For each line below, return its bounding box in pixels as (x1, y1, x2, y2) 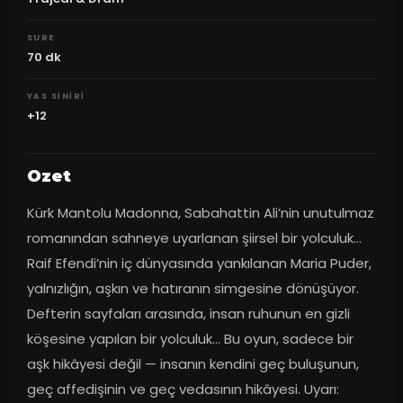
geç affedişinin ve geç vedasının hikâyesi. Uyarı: (26, 380, 339, 399)
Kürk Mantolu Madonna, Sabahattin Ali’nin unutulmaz (26, 203, 374, 223)
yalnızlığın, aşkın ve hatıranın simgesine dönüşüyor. (26, 279, 359, 299)
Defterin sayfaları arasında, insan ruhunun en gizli (26, 304, 350, 324)
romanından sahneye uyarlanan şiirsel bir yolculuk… (26, 228, 362, 248)
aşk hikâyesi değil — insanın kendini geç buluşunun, (26, 354, 359, 374)
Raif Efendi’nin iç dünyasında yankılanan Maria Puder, (26, 254, 372, 273)
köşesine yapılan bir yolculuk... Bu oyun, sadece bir (26, 329, 354, 349)
